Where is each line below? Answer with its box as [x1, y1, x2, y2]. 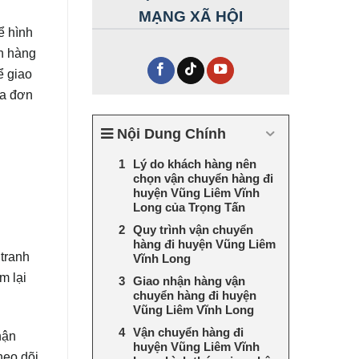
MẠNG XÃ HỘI [138, 7, 243, 25]
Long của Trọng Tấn [132, 200, 245, 214]
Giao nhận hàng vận [132, 273, 245, 288]
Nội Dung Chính [116, 125, 226, 142]
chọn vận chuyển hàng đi [132, 171, 273, 185]
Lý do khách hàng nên [132, 156, 256, 171]
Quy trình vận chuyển [132, 222, 253, 236]
